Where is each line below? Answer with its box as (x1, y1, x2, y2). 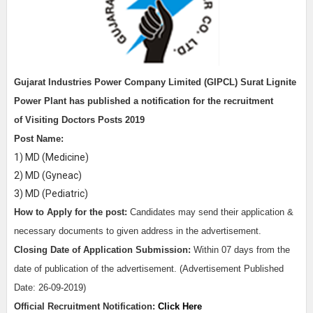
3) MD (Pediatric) (13, 187, 88, 199)
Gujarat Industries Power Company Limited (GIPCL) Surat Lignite (13, 77, 296, 87)
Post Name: (13, 133, 64, 144)
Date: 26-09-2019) (13, 282, 86, 293)
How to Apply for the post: (13, 207, 130, 217)
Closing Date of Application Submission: (13, 245, 194, 255)
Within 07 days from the (193, 245, 290, 255)
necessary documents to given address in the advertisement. (13, 226, 261, 236)
